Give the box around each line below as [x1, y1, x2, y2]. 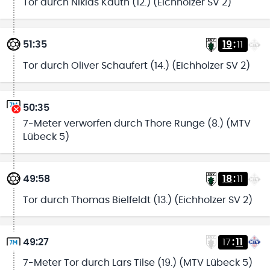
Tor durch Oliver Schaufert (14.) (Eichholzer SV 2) [22, 60, 250, 71]
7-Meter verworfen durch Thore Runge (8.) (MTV [22, 119, 251, 129]
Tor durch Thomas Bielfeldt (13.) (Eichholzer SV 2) [22, 195, 253, 205]
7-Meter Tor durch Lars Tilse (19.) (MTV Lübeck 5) [22, 257, 253, 268]
